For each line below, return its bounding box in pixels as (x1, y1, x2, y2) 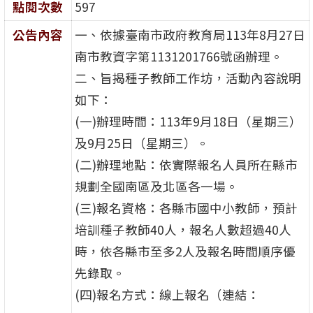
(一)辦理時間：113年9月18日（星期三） (74, 112, 302, 131)
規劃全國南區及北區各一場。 (74, 177, 238, 196)
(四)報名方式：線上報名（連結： (74, 286, 260, 304)
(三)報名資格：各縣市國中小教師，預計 (74, 199, 298, 217)
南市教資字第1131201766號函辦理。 (74, 48, 283, 66)
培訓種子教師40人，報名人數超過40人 (74, 221, 291, 239)
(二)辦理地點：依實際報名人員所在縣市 (74, 156, 298, 174)
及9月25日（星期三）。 (74, 134, 209, 152)
